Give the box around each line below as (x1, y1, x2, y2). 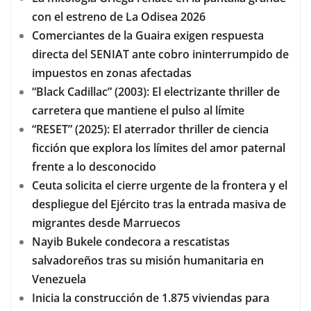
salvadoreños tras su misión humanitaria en (32, 253, 264, 269)
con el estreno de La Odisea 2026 (32, 9, 205, 25)
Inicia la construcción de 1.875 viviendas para (32, 290, 269, 306)
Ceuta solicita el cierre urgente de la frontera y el (32, 178, 287, 194)
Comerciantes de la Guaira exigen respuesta (32, 28, 264, 44)
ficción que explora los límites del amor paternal (32, 140, 285, 156)
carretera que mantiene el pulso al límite (32, 103, 244, 119)
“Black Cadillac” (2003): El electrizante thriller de (32, 84, 280, 100)
